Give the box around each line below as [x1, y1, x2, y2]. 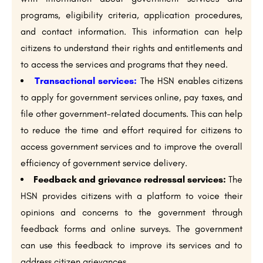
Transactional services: [34, 75, 137, 87]
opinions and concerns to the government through [21, 207, 242, 218]
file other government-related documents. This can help [21, 108, 242, 120]
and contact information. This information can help [21, 26, 242, 38]
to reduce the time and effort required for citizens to [21, 124, 242, 136]
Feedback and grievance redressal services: [33, 174, 226, 186]
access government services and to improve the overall [21, 141, 242, 153]
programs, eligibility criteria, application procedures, [21, 9, 242, 21]
